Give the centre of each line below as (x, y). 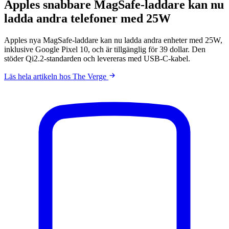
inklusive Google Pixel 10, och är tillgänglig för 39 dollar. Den (105, 49)
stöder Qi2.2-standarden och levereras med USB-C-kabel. (97, 58)
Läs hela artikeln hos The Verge (56, 76)
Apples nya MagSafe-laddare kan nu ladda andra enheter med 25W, (113, 40)
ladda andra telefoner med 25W (87, 18)
